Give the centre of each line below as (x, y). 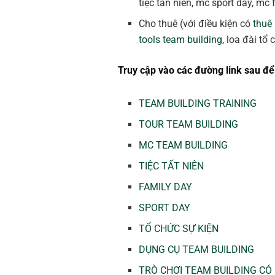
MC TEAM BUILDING (184, 145)
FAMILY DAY (166, 187)
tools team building (181, 40)
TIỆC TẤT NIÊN (172, 166)
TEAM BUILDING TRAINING (198, 104)
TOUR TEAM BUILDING (189, 125)
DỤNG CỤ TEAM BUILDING (197, 250)
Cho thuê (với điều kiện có (196, 24)
